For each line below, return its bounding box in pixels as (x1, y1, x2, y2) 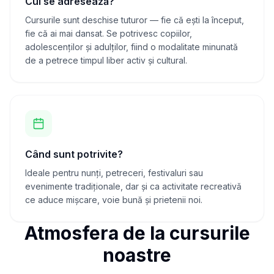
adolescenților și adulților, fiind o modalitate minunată (25, 42, 238, 52)
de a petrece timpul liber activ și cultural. (25, 55, 187, 65)
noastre (103, 244, 171, 266)
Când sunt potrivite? (25, 148, 123, 160)
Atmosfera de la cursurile (24, 222, 250, 244)
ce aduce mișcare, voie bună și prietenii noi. (25, 194, 202, 205)
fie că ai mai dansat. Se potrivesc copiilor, (25, 28, 192, 39)
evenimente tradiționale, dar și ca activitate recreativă (25, 181, 242, 191)
